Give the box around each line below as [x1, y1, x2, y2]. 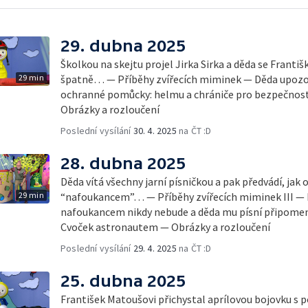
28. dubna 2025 [60, 154, 186, 173]
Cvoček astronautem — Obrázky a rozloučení [60, 220, 270, 234]
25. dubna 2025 [60, 272, 186, 290]
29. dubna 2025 [60, 36, 186, 55]
